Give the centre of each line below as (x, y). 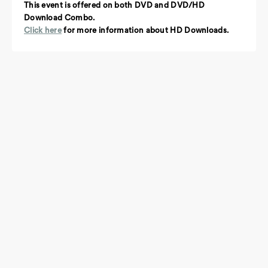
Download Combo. (60, 18)
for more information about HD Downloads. (145, 31)
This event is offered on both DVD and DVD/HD (115, 6)
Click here (43, 31)
